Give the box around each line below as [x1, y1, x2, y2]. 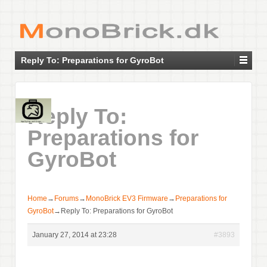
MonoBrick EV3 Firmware [86, 194, 168, 203]
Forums [54, 194, 79, 203]
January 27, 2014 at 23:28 [32, 231, 117, 240]
